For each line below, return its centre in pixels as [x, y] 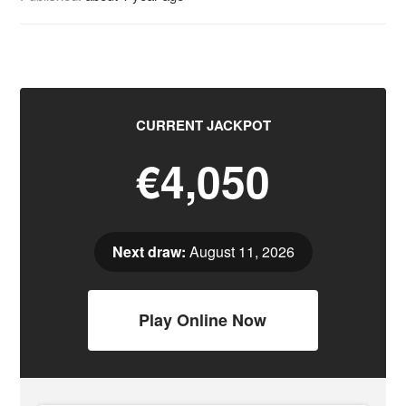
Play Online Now [203, 320]
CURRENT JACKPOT [203, 125]
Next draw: [149, 251]
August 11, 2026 [240, 251]
